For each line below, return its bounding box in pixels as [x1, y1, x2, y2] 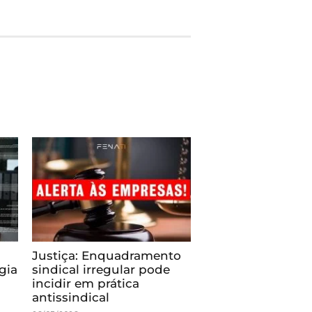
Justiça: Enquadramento [32, 248, 182, 263]
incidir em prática [32, 276, 140, 290]
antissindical [32, 290, 110, 304]
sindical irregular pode [32, 262, 171, 276]
